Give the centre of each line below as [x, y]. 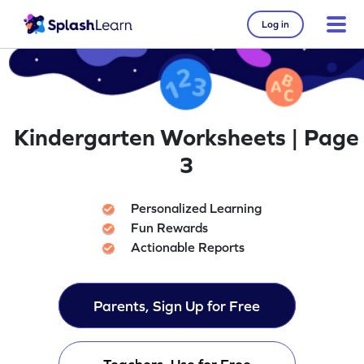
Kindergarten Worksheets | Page [187, 137]
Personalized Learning [197, 208]
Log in [275, 24]
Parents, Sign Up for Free [177, 306]
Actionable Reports [188, 247]
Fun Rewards [170, 228]
